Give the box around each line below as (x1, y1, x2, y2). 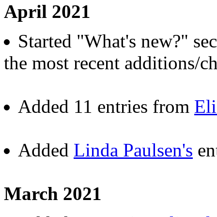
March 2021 (4, 183, 102, 204)
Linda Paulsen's (74, 139, 193, 160)
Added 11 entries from (18, 95, 194, 117)
